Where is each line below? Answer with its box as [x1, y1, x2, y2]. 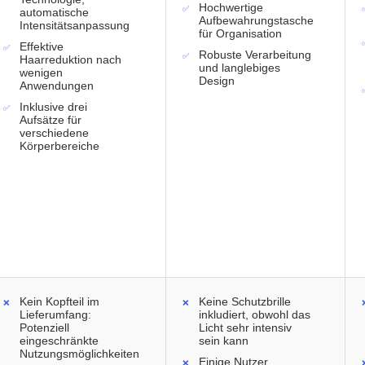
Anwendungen [20, 79, 94, 93]
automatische [20, 6, 89, 20]
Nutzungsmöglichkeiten [20, 347, 139, 361]
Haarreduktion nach [20, 53, 121, 67]
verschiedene [20, 126, 89, 140]
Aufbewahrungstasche [199, 14, 314, 28]
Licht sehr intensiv [199, 321, 292, 335]
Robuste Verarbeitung [199, 48, 311, 62]
